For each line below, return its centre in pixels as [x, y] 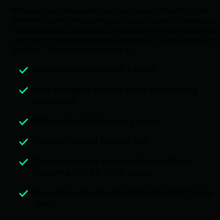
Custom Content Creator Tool [91, 140]
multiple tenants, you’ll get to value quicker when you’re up [115, 30]
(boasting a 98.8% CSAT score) [93, 172]
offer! [45, 203]
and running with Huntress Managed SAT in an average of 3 [115, 40]
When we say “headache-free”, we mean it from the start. [111, 10]
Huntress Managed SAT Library [94, 69]
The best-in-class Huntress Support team [114, 161]
